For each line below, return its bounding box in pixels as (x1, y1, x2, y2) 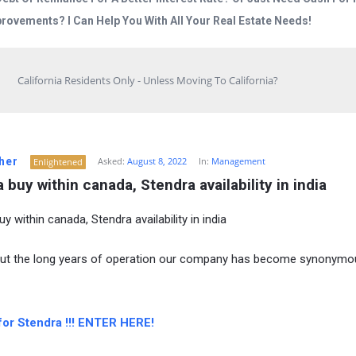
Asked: (97, 155, 125, 168)
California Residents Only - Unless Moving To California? (17, 73, 278, 88)
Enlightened (33, 156, 83, 168)
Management (211, 155, 265, 168)
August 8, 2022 (126, 155, 187, 168)
